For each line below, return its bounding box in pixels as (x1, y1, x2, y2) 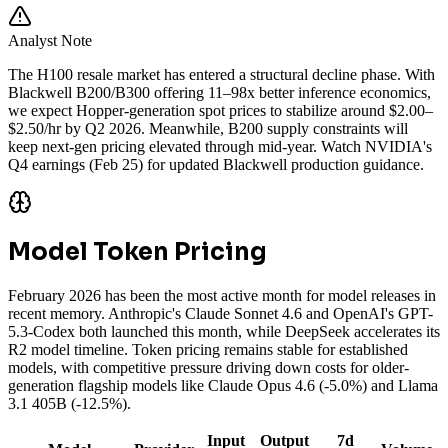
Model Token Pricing (8, 237, 267, 268)
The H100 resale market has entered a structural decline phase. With (8, 65, 435, 83)
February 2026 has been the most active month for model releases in (8, 287, 436, 305)
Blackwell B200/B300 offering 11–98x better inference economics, (8, 83, 431, 101)
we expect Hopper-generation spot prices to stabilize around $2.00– (8, 101, 433, 119)
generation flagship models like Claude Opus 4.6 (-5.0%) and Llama (8, 377, 438, 395)
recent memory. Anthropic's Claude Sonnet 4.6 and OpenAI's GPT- (8, 305, 433, 323)
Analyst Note (8, 31, 92, 49)
